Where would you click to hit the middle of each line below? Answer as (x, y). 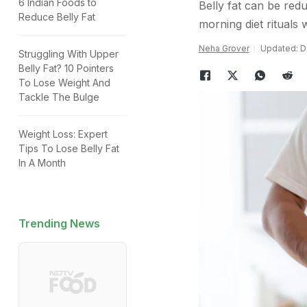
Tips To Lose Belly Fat (69, 148)
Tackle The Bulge (59, 97)
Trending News (59, 223)
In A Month (42, 163)
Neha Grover (224, 48)
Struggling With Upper (69, 54)
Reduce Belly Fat (57, 17)
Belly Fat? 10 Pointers (66, 68)
